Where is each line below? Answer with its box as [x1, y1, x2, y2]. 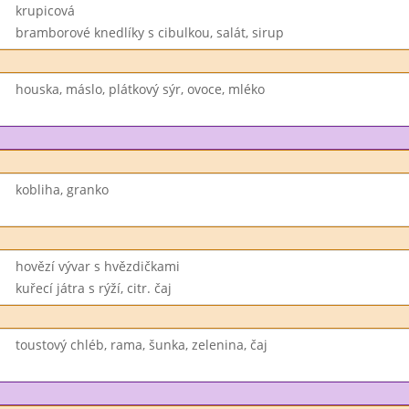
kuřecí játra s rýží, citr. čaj [15, 279, 172, 297]
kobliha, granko [15, 181, 109, 198]
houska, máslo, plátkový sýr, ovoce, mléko [15, 80, 265, 98]
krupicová [15, 2, 75, 19]
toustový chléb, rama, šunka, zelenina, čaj [15, 336, 267, 353]
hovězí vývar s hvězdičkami [15, 257, 180, 275]
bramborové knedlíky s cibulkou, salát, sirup [15, 24, 284, 41]
